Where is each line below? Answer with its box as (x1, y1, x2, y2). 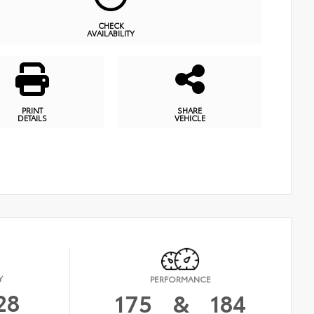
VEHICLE (174, 112, 205, 123)
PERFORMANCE (150, 273, 212, 285)
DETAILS (17, 112, 47, 123)
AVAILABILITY (87, 27, 135, 39)
